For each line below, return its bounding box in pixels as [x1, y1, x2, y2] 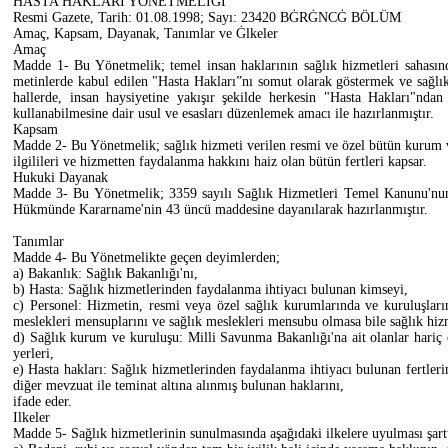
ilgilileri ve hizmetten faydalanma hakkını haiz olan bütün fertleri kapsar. [13, 153, 427, 169]
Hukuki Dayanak [13, 169, 108, 185]
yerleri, [13, 345, 54, 361]
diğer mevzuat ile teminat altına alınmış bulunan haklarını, [13, 377, 344, 393]
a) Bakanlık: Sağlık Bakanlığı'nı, [13, 265, 198, 281]
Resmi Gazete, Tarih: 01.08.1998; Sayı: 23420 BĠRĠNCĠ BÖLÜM [13, 9, 401, 25]
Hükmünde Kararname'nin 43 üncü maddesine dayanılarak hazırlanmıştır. [13, 201, 428, 217]
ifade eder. [13, 393, 72, 409]
